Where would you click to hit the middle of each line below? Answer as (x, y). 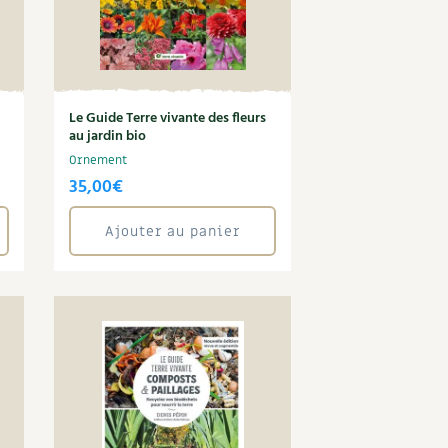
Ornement (98, 160)
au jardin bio (108, 136)
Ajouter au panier (173, 231)
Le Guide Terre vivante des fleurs (168, 118)
